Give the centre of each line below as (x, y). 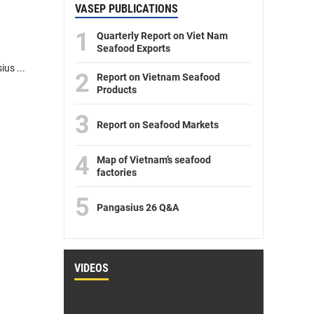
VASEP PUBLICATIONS (127, 9)
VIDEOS (91, 268)
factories (117, 173)
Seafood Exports (134, 49)
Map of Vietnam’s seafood (154, 160)
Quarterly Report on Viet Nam (162, 36)
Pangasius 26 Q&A (138, 208)
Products (117, 90)
